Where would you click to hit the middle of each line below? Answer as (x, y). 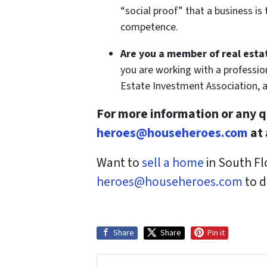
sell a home (173, 163)
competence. (149, 27)
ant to (124, 163)
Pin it (216, 233)
